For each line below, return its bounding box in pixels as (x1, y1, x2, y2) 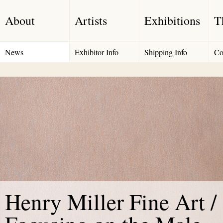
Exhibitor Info (75, 47, 118, 57)
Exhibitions (144, 12, 200, 28)
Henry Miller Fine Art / (5, 187, 217, 217)
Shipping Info (144, 47, 187, 57)
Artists (75, 12, 107, 28)
